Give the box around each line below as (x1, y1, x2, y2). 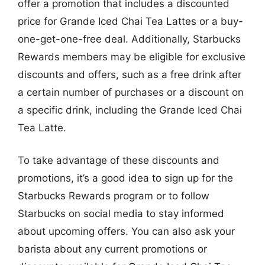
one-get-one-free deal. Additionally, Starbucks (18, 33, 241, 45)
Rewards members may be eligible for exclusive (18, 50, 245, 63)
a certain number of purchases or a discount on (18, 86, 244, 98)
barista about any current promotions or (18, 243, 207, 255)
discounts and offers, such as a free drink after (18, 68, 241, 80)
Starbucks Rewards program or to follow (18, 190, 209, 202)
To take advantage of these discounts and (18, 154, 219, 166)
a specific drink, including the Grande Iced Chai (18, 104, 242, 116)
